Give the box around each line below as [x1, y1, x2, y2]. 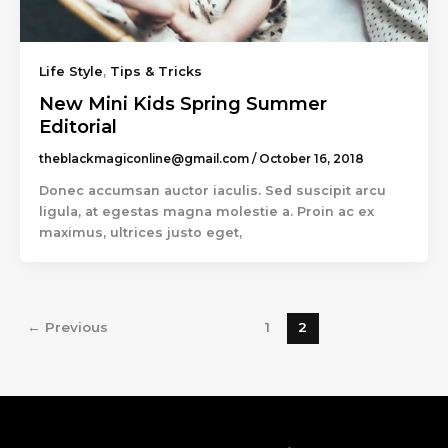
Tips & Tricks [109, 63, 202, 79]
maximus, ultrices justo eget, [38, 224, 242, 240]
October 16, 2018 [258, 151, 364, 166]
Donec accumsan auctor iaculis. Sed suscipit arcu [38, 182, 386, 198]
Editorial [38, 114, 117, 138]
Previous [41, 318, 109, 335]
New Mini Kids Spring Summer [38, 91, 327, 115]
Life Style [38, 63, 103, 79]
